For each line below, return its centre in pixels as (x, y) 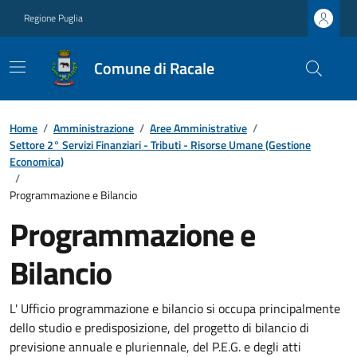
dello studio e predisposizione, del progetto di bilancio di (159, 328)
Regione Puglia (53, 18)
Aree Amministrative (198, 128)
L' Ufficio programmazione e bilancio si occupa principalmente (175, 308)
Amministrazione (94, 128)
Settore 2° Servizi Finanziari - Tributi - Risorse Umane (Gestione (160, 145)
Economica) (37, 161)
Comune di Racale (154, 68)
